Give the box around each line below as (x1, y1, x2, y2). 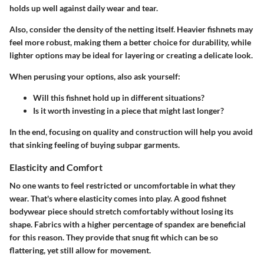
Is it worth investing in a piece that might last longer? (33, 105, 224, 115)
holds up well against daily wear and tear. (9, 2, 158, 13)
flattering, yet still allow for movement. (9, 245, 151, 255)
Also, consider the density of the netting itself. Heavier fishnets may (9, 24, 253, 34)
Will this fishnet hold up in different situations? (33, 92, 204, 103)
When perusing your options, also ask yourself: (9, 71, 180, 81)
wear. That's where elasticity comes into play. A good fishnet (9, 193, 226, 203)
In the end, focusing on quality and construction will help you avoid (9, 126, 253, 137)
